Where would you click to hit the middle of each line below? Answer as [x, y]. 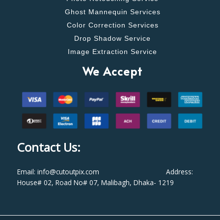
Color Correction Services [112, 25]
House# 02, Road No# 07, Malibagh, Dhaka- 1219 [96, 183]
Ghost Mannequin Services [112, 12]
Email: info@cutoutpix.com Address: [105, 172]
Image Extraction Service [112, 52]
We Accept [112, 71]
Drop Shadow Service [112, 38]
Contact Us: [50, 147]
